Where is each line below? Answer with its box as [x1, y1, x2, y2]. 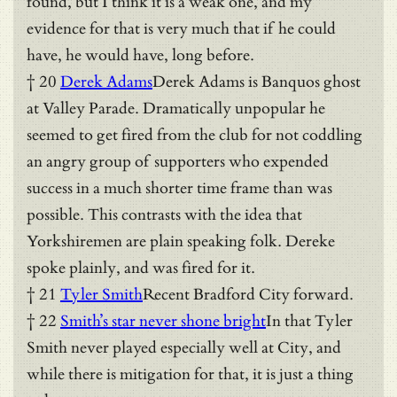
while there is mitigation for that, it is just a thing [27, 364, 354, 384]
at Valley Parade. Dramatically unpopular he [27, 98, 325, 118]
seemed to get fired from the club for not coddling [27, 125, 362, 144]
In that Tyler [266, 311, 353, 331]
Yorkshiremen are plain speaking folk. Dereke [27, 231, 335, 251]
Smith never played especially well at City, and [27, 338, 341, 357]
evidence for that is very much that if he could [27, 19, 336, 38]
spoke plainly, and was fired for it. [27, 258, 255, 277]
